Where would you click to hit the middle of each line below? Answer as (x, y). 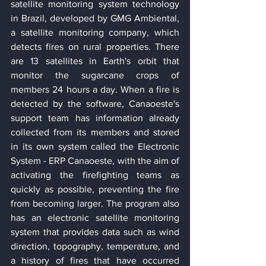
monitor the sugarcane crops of (95, 75)
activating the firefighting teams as (95, 175)
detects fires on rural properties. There (95, 47)
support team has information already (95, 118)
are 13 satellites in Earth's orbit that (95, 61)
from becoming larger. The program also (95, 204)
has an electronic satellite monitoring (95, 218)
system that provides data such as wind (95, 232)
